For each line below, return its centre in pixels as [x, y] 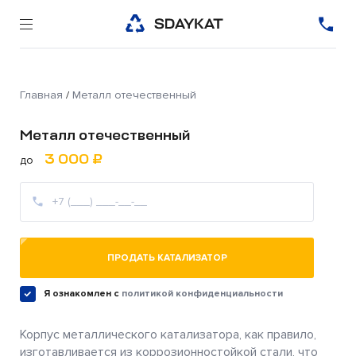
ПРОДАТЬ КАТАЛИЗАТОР [167, 258]
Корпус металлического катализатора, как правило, [168, 335]
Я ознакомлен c [83, 294]
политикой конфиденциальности [202, 294]
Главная [41, 95]
